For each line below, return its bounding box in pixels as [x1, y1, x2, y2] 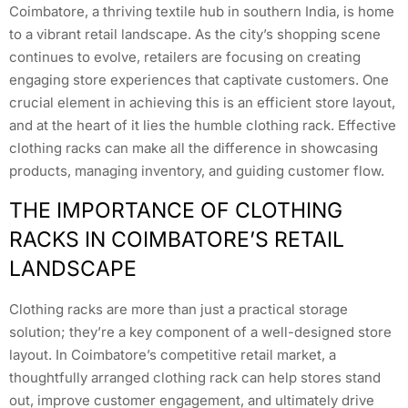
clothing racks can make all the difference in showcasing [9, 139, 378, 158]
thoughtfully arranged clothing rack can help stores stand [9, 368, 381, 386]
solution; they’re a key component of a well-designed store [9, 322, 392, 341]
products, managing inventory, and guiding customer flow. [9, 162, 384, 180]
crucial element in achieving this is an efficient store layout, [9, 94, 395, 112]
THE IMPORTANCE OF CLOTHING [9, 197, 342, 223]
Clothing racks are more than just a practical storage [9, 300, 348, 318]
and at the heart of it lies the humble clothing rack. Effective [9, 117, 396, 135]
